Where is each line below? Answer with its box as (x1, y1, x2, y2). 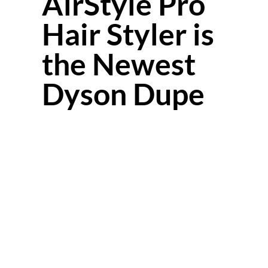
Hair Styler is (42, 16, 214, 52)
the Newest (42, 46, 196, 82)
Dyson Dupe (42, 76, 205, 112)
